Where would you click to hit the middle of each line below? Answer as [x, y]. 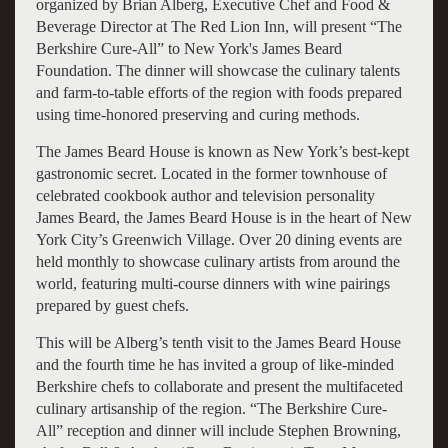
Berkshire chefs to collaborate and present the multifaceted [219, 386]
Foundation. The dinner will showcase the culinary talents [217, 70]
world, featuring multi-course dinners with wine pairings [212, 283]
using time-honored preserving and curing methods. [197, 114]
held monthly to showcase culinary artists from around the [217, 261]
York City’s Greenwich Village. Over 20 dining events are [218, 239]
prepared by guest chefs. [112, 305]
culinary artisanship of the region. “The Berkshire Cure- [211, 408]
